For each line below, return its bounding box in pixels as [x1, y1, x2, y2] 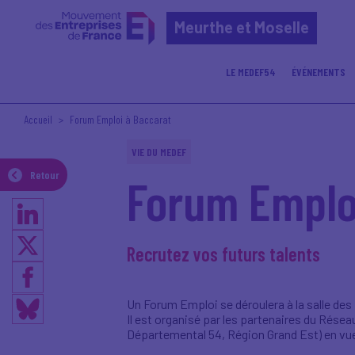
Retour [30, 168, 59, 181]
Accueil [24, 113, 52, 126]
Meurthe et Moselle [174, 17, 309, 36]
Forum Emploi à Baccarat [70, 113, 171, 126]
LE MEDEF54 [226, 64, 276, 78]
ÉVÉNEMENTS [292, 64, 345, 78]
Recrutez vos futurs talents [127, 242, 320, 265]
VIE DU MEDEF [132, 145, 186, 158]
